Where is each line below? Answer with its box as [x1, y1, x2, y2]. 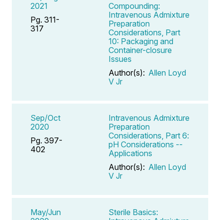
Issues [109, 54, 132, 64]
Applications [109, 148, 152, 158]
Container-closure [109, 45, 172, 55]
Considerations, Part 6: [109, 130, 189, 140]
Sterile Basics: [109, 207, 158, 217]
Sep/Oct [30, 112, 60, 123]
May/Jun [30, 207, 61, 217]
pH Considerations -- [109, 139, 183, 149]
